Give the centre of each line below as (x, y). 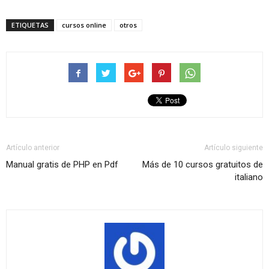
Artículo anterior (33, 147)
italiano (249, 177)
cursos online (84, 25)
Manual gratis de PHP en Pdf (62, 164)
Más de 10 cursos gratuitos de (203, 164)
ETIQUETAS (30, 25)
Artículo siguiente (234, 147)
